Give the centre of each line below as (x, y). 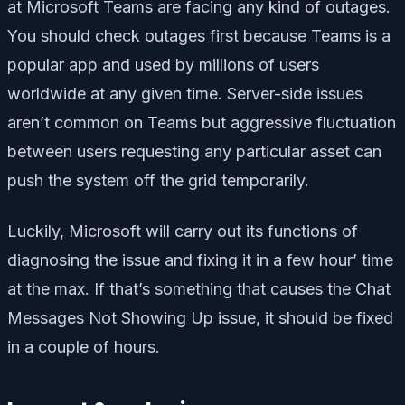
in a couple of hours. (84, 347)
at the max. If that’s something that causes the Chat (199, 289)
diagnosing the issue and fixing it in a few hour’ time (200, 260)
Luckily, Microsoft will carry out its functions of (183, 231)
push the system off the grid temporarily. (158, 181)
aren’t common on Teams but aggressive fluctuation (202, 123)
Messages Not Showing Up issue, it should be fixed (200, 318)
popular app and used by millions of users (163, 65)
